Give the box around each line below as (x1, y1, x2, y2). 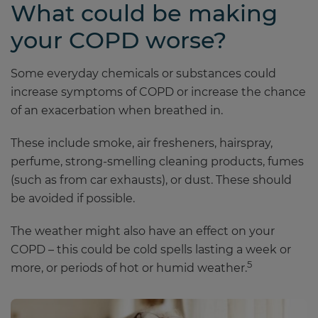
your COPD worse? (11, 26, 226, 54)
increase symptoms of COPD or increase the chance (11, 85, 306, 99)
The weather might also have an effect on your (11, 224, 275, 238)
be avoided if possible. (11, 192, 135, 205)
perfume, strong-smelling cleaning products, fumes (11, 155, 304, 168)
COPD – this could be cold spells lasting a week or (11, 243, 291, 256)
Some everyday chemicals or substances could (11, 67, 276, 80)
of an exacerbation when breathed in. (11, 104, 223, 117)
